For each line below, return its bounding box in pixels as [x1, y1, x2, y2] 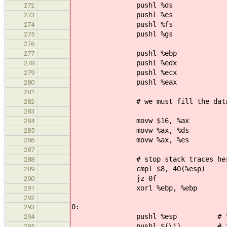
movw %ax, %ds [71, 126, 189, 134]
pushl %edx [71, 58, 177, 67]
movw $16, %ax [71, 116, 189, 125]
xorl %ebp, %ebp [71, 183, 197, 192]
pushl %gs [71, 29, 173, 38]
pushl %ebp [71, 49, 177, 57]
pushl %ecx [71, 68, 177, 77]
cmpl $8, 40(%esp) [71, 164, 205, 173]
